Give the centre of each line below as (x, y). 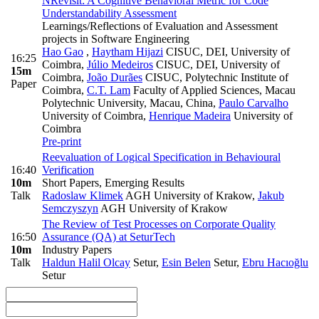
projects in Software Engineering (116, 39)
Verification (68, 170)
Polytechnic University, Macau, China (127, 103)
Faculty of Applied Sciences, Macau (213, 90)
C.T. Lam (109, 90)
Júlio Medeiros (120, 65)
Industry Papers (77, 250)
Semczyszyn (70, 209)
